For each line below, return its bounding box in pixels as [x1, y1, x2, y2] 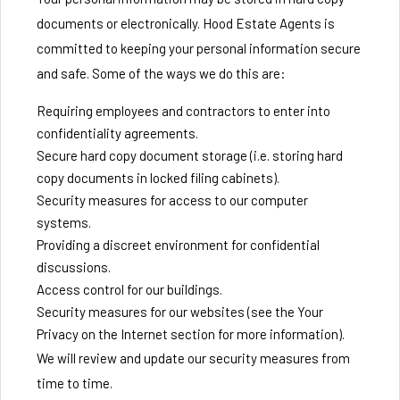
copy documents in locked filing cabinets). [37, 170, 279, 186]
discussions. [37, 259, 111, 275]
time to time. [37, 375, 112, 391]
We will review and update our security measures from [37, 350, 350, 366]
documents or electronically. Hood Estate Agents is [37, 15, 335, 31]
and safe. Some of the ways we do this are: [37, 65, 286, 81]
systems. [37, 214, 91, 230]
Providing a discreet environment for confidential [37, 237, 320, 253]
